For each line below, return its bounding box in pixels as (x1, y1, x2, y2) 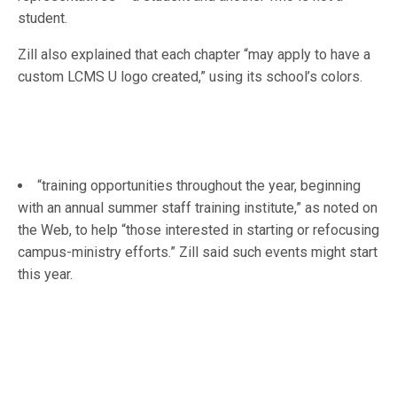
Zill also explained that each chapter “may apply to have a (18, 46, 371, 63)
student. (18, 10, 67, 27)
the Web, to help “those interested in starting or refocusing (18, 222, 379, 238)
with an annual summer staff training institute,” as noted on (18, 199, 378, 216)
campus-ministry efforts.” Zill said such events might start (18, 244, 378, 261)
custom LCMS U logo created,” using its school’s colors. (18, 68, 363, 85)
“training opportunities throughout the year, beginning (37, 177, 361, 194)
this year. (18, 266, 73, 283)
